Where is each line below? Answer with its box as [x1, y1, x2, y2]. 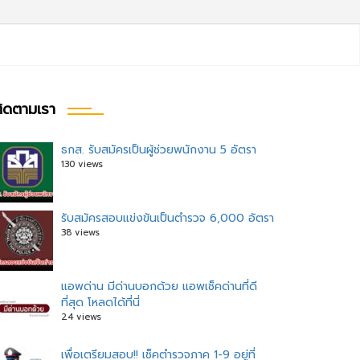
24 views [61, 310, 101, 324]
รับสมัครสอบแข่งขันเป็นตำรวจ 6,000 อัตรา [61, 210, 274, 227]
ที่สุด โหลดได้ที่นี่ [61, 294, 140, 311]
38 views [61, 226, 100, 239]
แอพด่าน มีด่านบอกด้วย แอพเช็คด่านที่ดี [61, 278, 257, 295]
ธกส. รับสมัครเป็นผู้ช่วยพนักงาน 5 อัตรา [61, 141, 256, 158]
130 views [61, 157, 103, 171]
